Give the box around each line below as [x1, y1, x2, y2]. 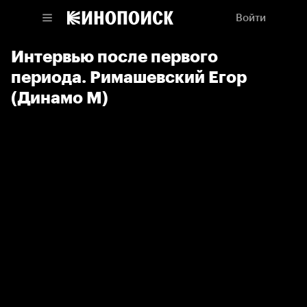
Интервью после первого [11, 47, 218, 66]
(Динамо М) [11, 88, 108, 108]
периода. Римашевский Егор [11, 67, 247, 87]
